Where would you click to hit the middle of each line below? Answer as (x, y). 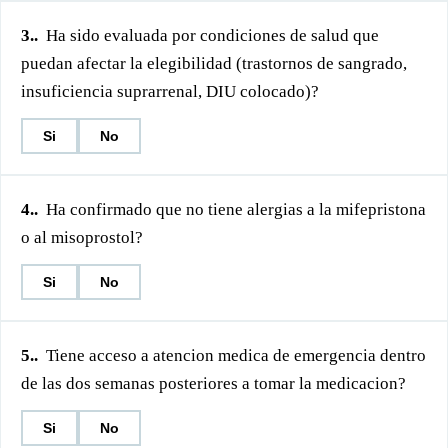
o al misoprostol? (82, 237)
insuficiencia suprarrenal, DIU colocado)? (170, 91)
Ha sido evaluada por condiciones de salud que (212, 35)
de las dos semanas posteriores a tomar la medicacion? (213, 383)
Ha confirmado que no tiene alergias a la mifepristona (236, 209)
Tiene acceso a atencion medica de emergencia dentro (236, 355)
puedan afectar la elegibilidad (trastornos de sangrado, (214, 63)
